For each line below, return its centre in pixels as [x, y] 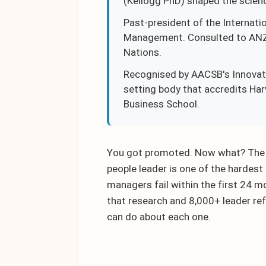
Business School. [161, 104]
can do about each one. [159, 217]
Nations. [142, 53]
